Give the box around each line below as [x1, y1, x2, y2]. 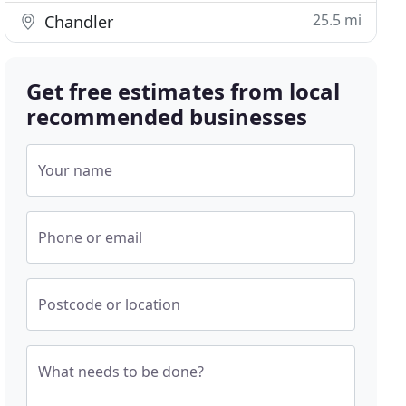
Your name [38, 160, 113, 180]
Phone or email [38, 227, 143, 247]
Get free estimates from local [26, 76, 341, 106]
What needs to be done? [38, 362, 205, 382]
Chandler [40, 11, 114, 33]
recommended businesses [26, 101, 308, 131]
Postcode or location [38, 295, 181, 314]
